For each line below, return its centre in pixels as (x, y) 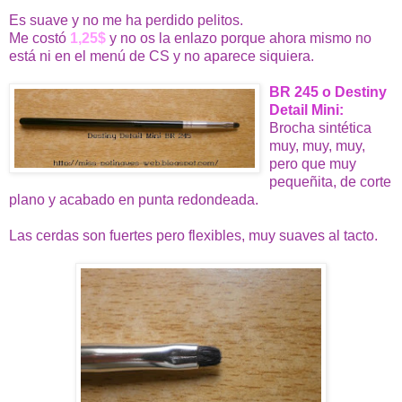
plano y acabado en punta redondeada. (134, 199)
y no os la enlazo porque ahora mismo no (239, 38)
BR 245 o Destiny (328, 92)
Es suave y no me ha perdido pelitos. (126, 20)
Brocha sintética (320, 127)
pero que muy (313, 163)
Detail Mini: (306, 109)
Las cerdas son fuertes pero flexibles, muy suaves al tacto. (193, 235)
